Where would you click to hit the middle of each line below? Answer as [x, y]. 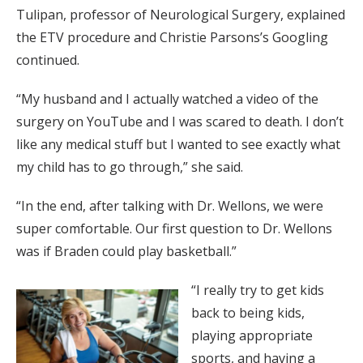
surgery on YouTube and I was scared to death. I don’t [180, 122]
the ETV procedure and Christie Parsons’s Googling [172, 38]
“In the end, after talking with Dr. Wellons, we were [170, 206]
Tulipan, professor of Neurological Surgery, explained [181, 15]
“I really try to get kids [258, 290]
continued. [48, 60]
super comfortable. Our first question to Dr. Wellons [174, 229]
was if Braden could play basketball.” [126, 252]
